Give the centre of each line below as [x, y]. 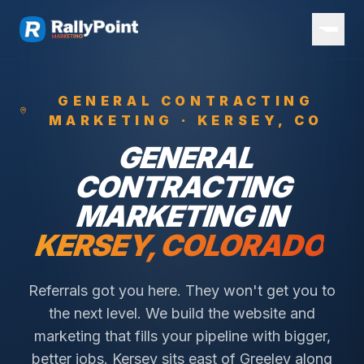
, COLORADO [235, 245]
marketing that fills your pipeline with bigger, [182, 336]
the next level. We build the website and [182, 313]
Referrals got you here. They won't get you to [182, 290]
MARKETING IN [181, 216]
